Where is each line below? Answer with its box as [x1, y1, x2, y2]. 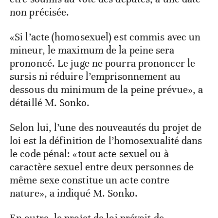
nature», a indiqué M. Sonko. [10, 187, 138, 200]
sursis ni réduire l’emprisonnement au [10, 70, 181, 83]
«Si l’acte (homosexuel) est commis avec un [10, 31, 201, 44]
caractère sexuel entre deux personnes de [10, 161, 194, 174]
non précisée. [10, 6, 70, 19]
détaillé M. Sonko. [10, 96, 90, 109]
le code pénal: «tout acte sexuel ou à [10, 147, 169, 161]
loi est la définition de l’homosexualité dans [10, 134, 202, 147]
